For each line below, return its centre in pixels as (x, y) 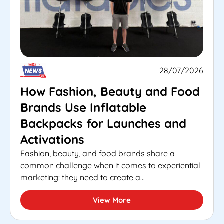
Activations (52, 139)
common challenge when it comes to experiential (110, 165)
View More (112, 200)
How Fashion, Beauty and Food (110, 91)
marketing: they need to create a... (83, 177)
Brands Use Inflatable (83, 107)
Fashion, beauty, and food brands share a (98, 153)
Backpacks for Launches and (103, 123)
